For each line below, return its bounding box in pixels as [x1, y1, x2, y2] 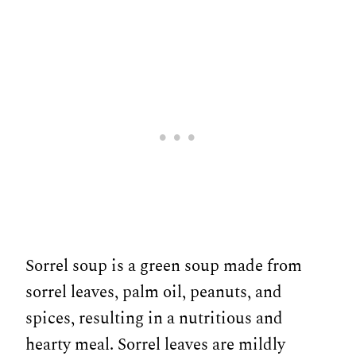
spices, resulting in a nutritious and [25, 305, 283, 331]
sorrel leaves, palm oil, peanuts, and [25, 279, 282, 305]
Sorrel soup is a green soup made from [25, 253, 302, 279]
